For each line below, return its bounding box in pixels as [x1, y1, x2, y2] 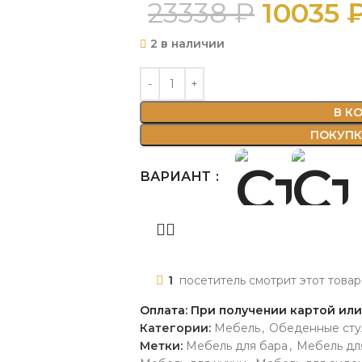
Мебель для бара [186, 338, 288, 353]
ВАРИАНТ [140, 168, 214, 184]
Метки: [140, 338, 183, 353]
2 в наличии [150, 36, 225, 51]
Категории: [140, 320, 211, 335]
